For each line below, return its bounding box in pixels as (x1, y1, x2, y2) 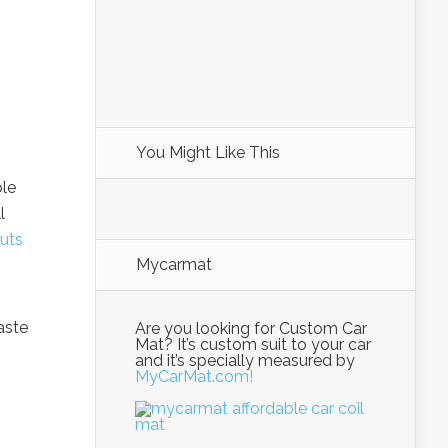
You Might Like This (136, 143, 280, 162)
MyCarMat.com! (135, 367, 253, 386)
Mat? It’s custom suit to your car (135, 335, 371, 354)
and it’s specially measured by (135, 351, 355, 370)
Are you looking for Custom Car (135, 319, 367, 338)
